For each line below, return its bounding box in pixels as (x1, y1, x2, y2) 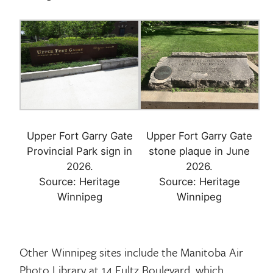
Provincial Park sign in (27, 144, 133, 157)
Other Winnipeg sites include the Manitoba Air (19, 243, 244, 260)
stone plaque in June (149, 144, 250, 157)
